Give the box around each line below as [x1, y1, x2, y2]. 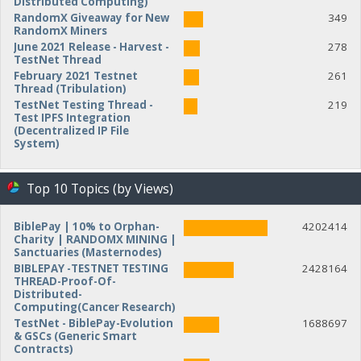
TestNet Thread [13, 52, 102, 68]
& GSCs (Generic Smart [13, 328, 137, 343]
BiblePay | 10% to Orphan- [13, 218, 160, 234]
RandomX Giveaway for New [13, 10, 169, 26]
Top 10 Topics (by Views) [27, 179, 173, 197]
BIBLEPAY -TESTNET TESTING [13, 260, 168, 276]
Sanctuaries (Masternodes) [13, 244, 162, 259]
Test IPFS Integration [13, 110, 131, 126]
